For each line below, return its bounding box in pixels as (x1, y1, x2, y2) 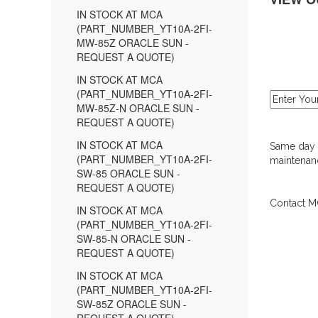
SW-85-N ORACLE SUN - (77, 231, 191, 246)
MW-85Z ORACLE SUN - (77, 35, 189, 50)
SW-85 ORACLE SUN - (77, 166, 180, 180)
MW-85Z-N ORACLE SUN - (77, 101, 199, 115)
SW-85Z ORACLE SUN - (77, 297, 187, 311)
